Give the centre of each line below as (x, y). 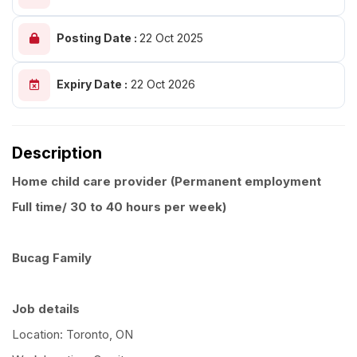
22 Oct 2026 (161, 84)
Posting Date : (98, 38)
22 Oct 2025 (171, 38)
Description (57, 153)
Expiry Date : (92, 84)
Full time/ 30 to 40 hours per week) (121, 207)
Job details (46, 309)
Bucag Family (52, 258)
